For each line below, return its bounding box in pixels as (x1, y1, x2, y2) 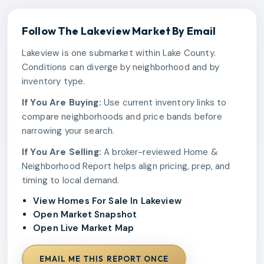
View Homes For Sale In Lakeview (33, 195, 181, 207)
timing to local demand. (22, 174, 120, 187)
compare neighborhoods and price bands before (22, 111, 222, 123)
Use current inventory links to (103, 97, 227, 109)
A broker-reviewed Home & (104, 146, 218, 159)
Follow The (22, 24, 81, 38)
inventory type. (22, 75, 85, 88)
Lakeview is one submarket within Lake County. (22, 47, 216, 60)
